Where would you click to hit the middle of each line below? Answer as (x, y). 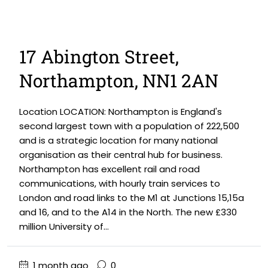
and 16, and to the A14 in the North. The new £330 (128, 212)
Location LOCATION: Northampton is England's (121, 112)
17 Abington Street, (99, 57)
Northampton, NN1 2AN (119, 80)
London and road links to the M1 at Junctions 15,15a (132, 198)
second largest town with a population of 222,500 (129, 126)
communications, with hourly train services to (120, 183)
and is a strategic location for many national (118, 140)
